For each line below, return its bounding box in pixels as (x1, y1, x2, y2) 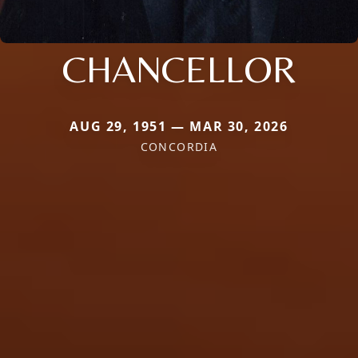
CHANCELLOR (62, 46, 296, 91)
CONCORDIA (140, 138, 218, 154)
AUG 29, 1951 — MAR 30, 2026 (70, 117, 288, 135)
